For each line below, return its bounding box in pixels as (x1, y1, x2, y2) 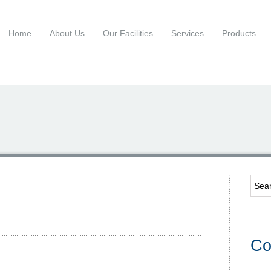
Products (221, 28, 256, 38)
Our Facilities (102, 28, 153, 38)
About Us (49, 28, 85, 38)
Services (171, 28, 204, 38)
